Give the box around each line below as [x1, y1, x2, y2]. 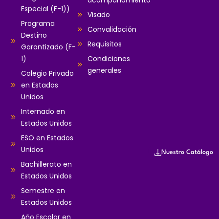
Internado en [21, 107, 65, 117]
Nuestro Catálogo [161, 149, 213, 156]
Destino [21, 30, 47, 41]
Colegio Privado [21, 68, 74, 79]
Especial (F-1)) [21, 4, 70, 14]
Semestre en [21, 186, 65, 196]
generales [87, 66, 121, 76]
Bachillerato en [21, 159, 72, 170]
